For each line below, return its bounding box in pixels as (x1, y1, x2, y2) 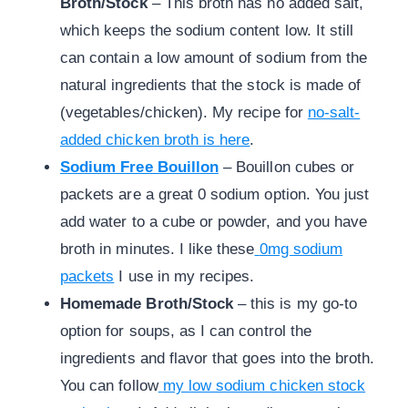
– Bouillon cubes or (223, 158, 355, 177)
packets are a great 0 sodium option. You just (60, 186, 370, 204)
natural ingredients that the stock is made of (60, 76, 362, 95)
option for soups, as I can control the (60, 322, 311, 341)
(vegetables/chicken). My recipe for (60, 104, 308, 122)
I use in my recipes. (114, 268, 255, 286)
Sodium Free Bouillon (60, 158, 219, 177)
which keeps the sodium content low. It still (60, 22, 354, 40)
